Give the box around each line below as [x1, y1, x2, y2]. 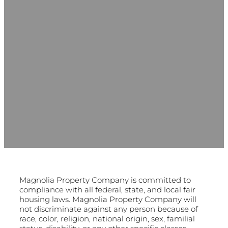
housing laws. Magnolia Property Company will [19, 194, 196, 204]
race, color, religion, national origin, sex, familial [19, 213, 195, 223]
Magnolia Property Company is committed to [19, 175, 191, 185]
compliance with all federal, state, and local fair [19, 184, 195, 194]
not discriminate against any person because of [19, 204, 198, 214]
